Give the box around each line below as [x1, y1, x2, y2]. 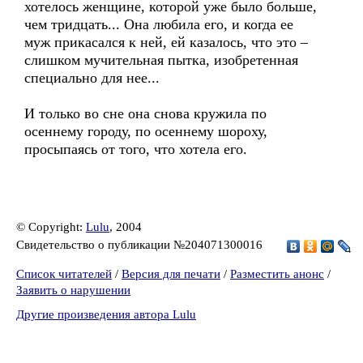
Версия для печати [122, 267, 220, 280]
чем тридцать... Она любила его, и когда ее [24, 16, 293, 32]
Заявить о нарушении [16, 284, 130, 297]
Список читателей [16, 267, 112, 280]
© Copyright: [16, 220, 86, 233]
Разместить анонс [230, 267, 324, 280]
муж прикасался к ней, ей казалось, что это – [24, 34, 308, 50]
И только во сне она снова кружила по [24, 105, 267, 122]
